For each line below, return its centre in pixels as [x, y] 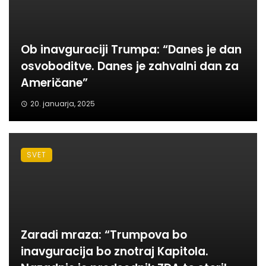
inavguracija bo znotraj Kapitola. [115, 252]
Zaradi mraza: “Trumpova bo [104, 235]
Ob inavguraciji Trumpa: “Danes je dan [131, 50]
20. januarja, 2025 [62, 104]
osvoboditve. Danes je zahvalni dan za [130, 66]
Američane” [54, 83]
